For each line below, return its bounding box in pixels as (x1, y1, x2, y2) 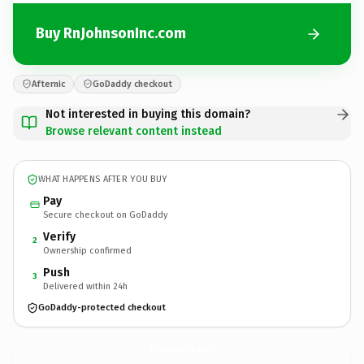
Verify (43, 229, 76, 244)
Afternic (32, 78, 65, 89)
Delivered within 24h (43, 280, 128, 292)
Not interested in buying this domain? (45, 106, 250, 121)
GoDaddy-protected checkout (38, 302, 166, 313)
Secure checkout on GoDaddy (43, 209, 167, 220)
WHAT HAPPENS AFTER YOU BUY (38, 174, 167, 184)
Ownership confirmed (43, 245, 132, 256)
